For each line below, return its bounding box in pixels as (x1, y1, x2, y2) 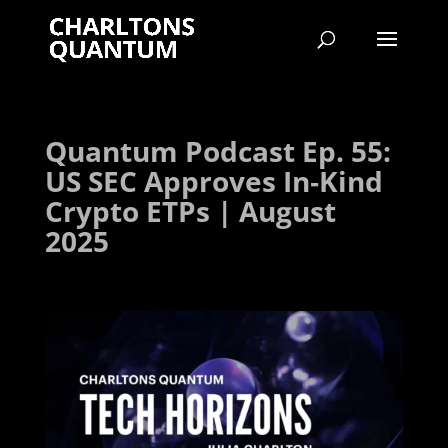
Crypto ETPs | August (44, 192, 336, 230)
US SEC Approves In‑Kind (44, 162, 383, 200)
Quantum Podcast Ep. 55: (44, 132, 391, 170)
